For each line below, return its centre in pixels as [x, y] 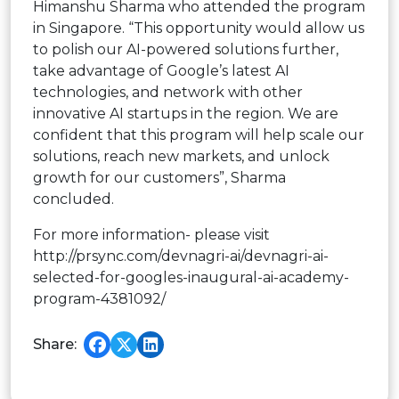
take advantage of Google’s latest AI [161, 70]
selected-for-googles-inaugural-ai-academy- [191, 277]
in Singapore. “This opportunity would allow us [199, 28]
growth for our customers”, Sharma [159, 177]
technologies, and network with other [168, 92]
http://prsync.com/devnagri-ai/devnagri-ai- [181, 256]
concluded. [73, 199]
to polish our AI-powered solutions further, [186, 49]
